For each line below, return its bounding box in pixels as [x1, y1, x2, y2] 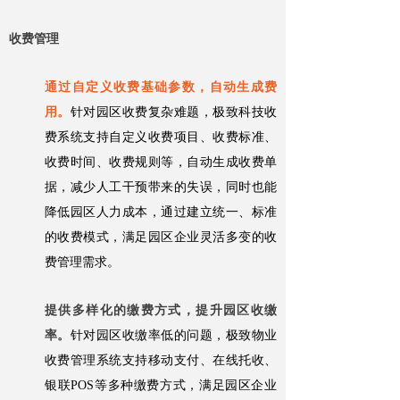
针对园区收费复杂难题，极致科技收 [70, 105, 278, 120]
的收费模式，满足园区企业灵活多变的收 [45, 230, 277, 245]
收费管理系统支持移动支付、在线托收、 [45, 354, 277, 368]
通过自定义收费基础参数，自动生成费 [45, 80, 277, 95]
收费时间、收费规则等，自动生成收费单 [45, 155, 277, 170]
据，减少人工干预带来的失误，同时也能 [45, 180, 277, 195]
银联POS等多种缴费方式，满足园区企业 [45, 379, 277, 393]
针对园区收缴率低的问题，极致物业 [70, 329, 278, 343]
